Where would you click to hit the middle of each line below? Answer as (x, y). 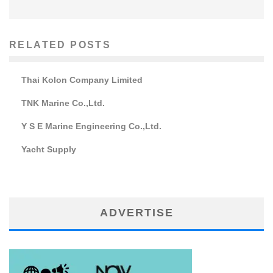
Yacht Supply (49, 149)
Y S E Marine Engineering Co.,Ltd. (91, 126)
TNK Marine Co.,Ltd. (63, 103)
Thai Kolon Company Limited (82, 80)
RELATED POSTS (60, 44)
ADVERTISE (136, 212)
